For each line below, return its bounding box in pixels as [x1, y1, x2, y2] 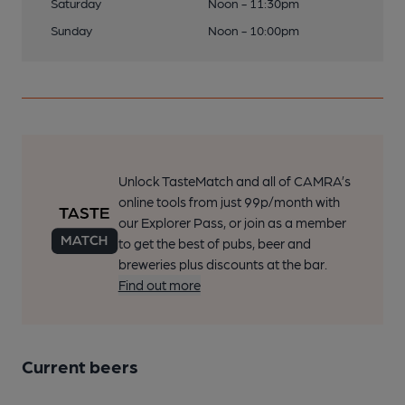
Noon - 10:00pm [207, 23, 299, 37]
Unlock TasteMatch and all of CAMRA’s [118, 173, 351, 189]
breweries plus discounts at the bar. [118, 256, 327, 272]
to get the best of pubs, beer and [118, 235, 311, 251]
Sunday [51, 23, 92, 37]
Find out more [118, 277, 201, 293]
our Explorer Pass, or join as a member [118, 214, 346, 231]
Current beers [22, 355, 138, 377]
